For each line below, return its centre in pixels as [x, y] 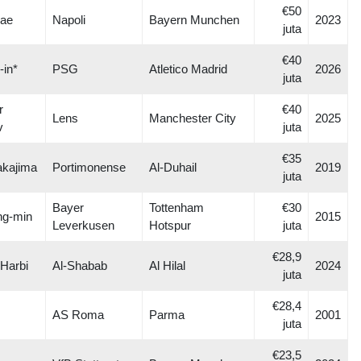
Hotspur [170, 225]
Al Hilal [167, 266]
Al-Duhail [173, 167]
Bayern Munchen [194, 20]
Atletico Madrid [188, 69]
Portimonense [89, 167]
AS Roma [78, 315]
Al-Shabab [80, 266]
